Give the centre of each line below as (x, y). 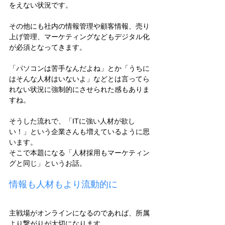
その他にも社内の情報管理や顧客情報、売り (79, 26)
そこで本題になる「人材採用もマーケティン (79, 153)
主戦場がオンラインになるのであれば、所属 (79, 213)
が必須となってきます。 (48, 47)
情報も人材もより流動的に (63, 185)
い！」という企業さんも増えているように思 (79, 132)
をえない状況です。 (41, 5)
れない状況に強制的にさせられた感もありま (79, 90)
